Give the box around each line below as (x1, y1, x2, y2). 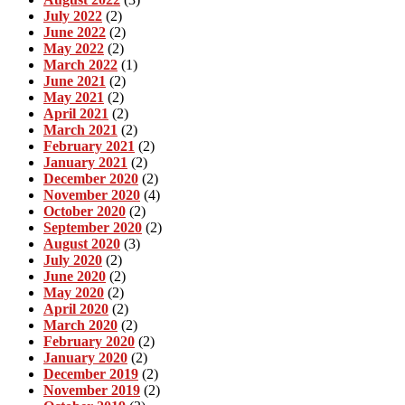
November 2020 (43, 186, 140, 202)
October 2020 (43, 202, 126, 219)
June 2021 (43, 72, 106, 89)
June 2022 (43, 24, 106, 40)
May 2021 (43, 89, 104, 105)
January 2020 (43, 349, 127, 365)
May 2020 (43, 284, 104, 300)
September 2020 (43, 219, 142, 235)
